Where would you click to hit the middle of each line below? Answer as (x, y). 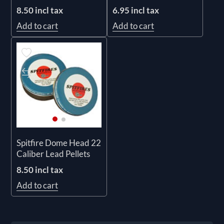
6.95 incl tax (136, 10)
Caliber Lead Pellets (53, 154)
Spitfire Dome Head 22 (59, 143)
